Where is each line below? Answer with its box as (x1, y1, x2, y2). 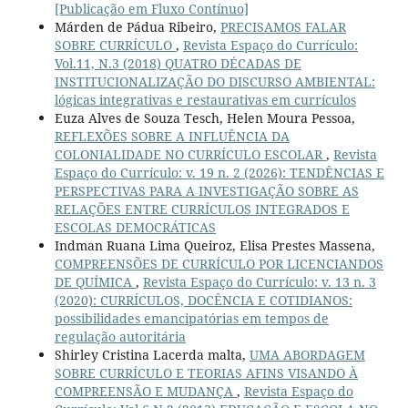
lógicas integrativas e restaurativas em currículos (54, 90, 356, 108)
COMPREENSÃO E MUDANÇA (54, 382, 237, 400)
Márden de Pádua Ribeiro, (54, 17, 220, 36)
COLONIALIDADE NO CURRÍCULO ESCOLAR (54, 145, 326, 163)
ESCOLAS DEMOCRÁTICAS (54, 218, 216, 236)
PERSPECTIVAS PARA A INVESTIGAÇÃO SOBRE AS (54, 181, 359, 199)
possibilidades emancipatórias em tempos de (54, 309, 329, 327)
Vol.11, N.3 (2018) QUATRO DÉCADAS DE (54, 54, 301, 72)
